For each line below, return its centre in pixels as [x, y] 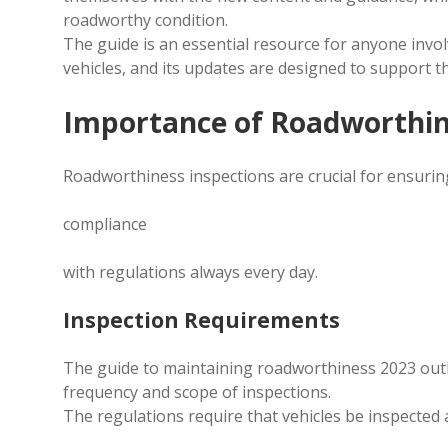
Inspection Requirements [201, 320]
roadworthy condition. [145, 20]
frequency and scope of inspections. [197, 392]
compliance [105, 224]
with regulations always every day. [190, 272]
